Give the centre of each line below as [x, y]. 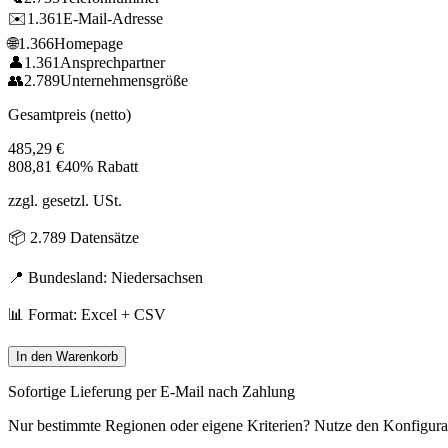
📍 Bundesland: [59, 277]
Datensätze [102, 237]
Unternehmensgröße [124, 80]
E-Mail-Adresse [113, 18]
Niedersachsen [157, 277]
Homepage [88, 43]
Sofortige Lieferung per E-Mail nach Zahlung [151, 391]
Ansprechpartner [112, 62]
